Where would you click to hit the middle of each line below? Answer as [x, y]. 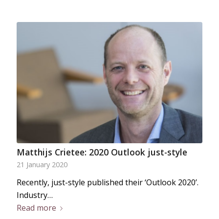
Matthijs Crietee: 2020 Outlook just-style [102, 152]
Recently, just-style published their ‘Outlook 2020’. [107, 183]
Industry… [34, 195]
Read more [36, 208]
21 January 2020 [42, 165]
